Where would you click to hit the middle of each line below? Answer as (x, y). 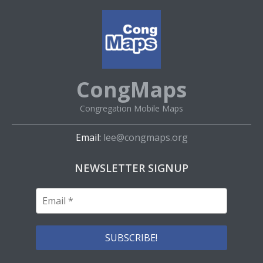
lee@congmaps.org (144, 137)
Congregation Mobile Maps (131, 108)
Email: (88, 137)
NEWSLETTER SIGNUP (131, 168)
